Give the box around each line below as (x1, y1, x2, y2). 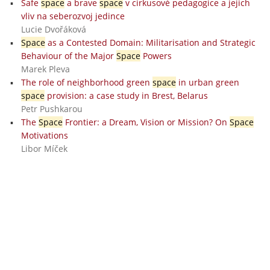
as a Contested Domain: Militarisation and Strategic (45, 36, 256, 48)
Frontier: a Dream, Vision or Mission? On (62, 116, 230, 128)
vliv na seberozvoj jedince (20, 10, 125, 22)
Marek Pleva (20, 63, 70, 75)
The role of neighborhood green (20, 76, 152, 88)
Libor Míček (20, 142, 67, 154)
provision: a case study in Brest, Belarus (44, 89, 208, 101)
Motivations (20, 129, 68, 141)
